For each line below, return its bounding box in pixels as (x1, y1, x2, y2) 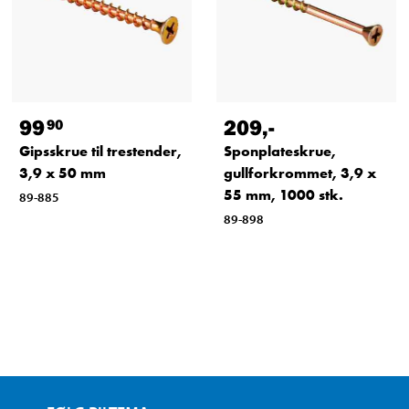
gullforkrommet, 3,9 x (223, 163, 376, 183)
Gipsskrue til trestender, (18, 141, 182, 161)
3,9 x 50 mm (18, 163, 106, 183)
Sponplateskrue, (223, 141, 336, 161)
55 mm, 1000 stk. (223, 184, 343, 204)
